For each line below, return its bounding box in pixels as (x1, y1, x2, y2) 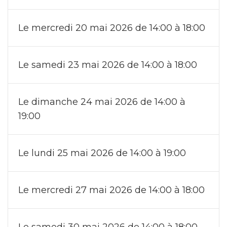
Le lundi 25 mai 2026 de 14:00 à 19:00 (18, 147, 186, 159)
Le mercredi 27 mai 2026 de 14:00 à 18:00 (18, 184, 205, 196)
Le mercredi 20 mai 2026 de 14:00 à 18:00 (18, 22, 205, 33)
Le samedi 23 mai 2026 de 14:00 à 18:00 (18, 59, 197, 70)
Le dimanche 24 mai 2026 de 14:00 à (18, 96, 185, 107)
